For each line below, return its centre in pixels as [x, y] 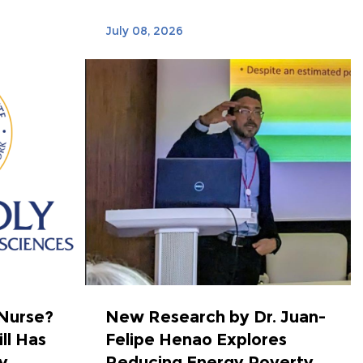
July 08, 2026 [144, 30]
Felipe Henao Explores [196, 340]
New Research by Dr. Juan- [215, 317]
